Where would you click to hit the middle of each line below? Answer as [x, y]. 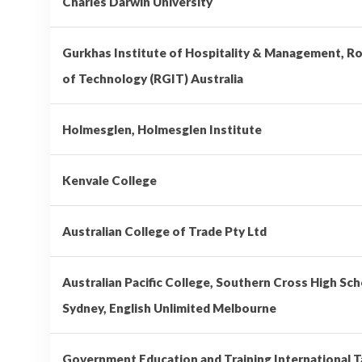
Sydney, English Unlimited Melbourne [169, 307]
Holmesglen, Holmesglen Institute [162, 129]
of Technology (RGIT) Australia [153, 78]
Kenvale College [109, 180]
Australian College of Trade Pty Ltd [164, 231]
